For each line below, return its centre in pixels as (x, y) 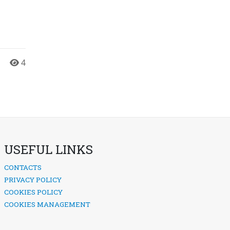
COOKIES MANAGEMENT (47, 204)
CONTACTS (23, 167)
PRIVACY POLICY (33, 180)
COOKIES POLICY (33, 192)
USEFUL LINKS (49, 149)
